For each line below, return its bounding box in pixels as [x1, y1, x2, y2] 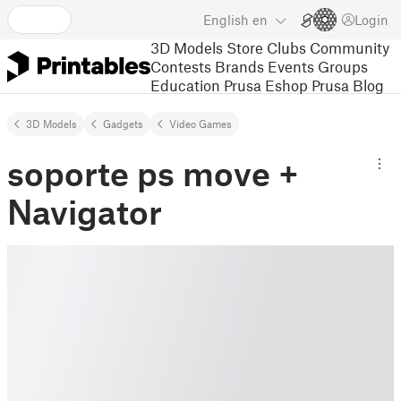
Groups [318, 56, 368, 75]
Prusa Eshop [224, 75, 308, 94]
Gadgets [103, 117, 143, 130]
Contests [150, 56, 211, 75]
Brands [215, 56, 264, 75]
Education [150, 75, 220, 94]
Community [310, 38, 389, 56]
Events [268, 56, 314, 75]
